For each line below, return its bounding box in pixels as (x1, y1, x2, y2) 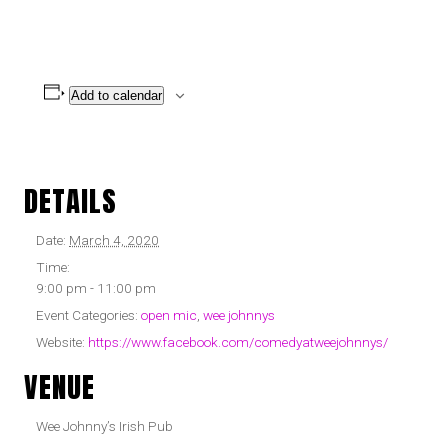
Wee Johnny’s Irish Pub (36, 418, 173, 434)
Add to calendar (70, 88, 162, 103)
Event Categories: (36, 307, 138, 323)
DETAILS (24, 179, 117, 222)
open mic (141, 307, 197, 323)
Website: (36, 334, 85, 350)
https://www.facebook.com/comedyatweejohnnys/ (88, 334, 388, 350)
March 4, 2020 (69, 232, 159, 248)
